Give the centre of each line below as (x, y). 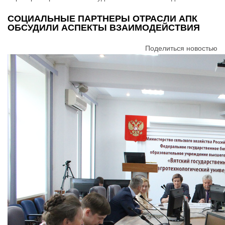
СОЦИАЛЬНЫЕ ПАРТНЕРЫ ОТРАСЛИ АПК (102, 18)
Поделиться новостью (181, 48)
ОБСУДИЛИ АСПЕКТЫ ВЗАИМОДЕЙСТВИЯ (104, 27)
